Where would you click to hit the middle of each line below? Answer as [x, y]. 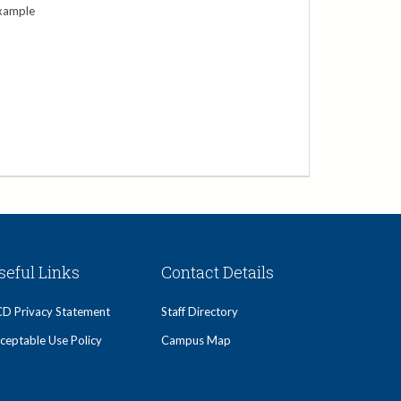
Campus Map [196, 340]
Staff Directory [200, 311]
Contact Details [218, 272]
